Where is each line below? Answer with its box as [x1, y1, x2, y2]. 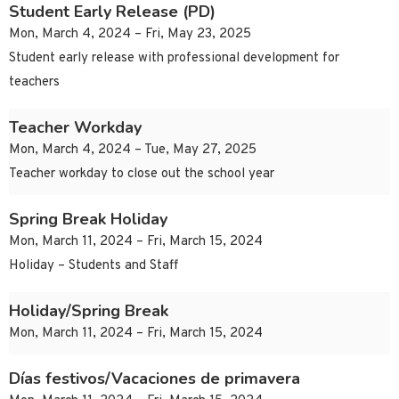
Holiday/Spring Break [9, 300, 168, 322]
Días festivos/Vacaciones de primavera [9, 368, 300, 390]
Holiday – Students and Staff [9, 257, 178, 275]
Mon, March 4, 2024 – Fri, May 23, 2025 [9, 26, 251, 44]
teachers [9, 74, 60, 92]
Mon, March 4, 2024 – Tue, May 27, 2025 [9, 142, 256, 159]
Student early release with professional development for [9, 50, 339, 68]
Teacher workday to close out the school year [9, 166, 274, 183]
